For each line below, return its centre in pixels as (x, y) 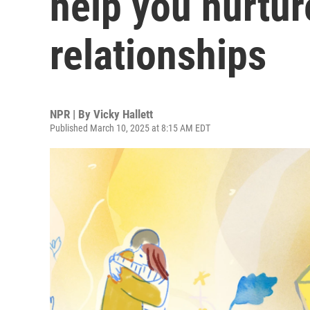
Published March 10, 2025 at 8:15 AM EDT (130, 128)
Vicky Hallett (123, 114)
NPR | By (72, 114)
